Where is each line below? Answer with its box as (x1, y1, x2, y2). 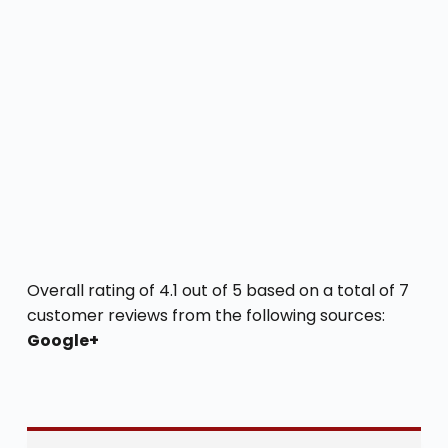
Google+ (26, 328, 99, 352)
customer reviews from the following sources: (26, 303, 385, 327)
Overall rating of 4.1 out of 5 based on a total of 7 (26, 278, 409, 302)
